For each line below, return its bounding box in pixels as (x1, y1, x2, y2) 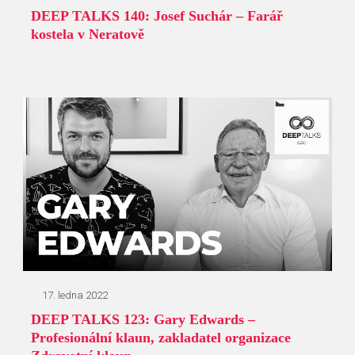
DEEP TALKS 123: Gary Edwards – (31, 311, 255, 328)
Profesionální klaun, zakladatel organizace (31, 330, 291, 346)
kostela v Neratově (31, 26, 144, 43)
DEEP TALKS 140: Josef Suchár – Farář (31, 8, 283, 25)
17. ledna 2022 (42, 289, 108, 302)
